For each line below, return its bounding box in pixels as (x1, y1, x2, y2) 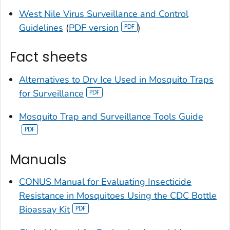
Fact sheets (10, 48, 88, 67)
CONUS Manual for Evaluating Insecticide (19, 176, 191, 188)
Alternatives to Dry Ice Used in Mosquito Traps (19, 73, 214, 86)
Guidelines (19, 22, 63, 34)
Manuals (10, 150, 67, 169)
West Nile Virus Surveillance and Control (19, 8, 188, 21)
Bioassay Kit (19, 203, 70, 216)
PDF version (69, 22, 119, 34)
